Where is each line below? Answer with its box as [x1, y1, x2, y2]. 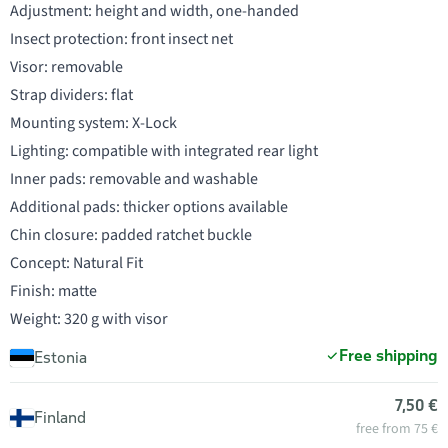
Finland [34, 407, 86, 427]
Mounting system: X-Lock [10, 112, 177, 134]
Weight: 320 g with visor [10, 308, 168, 330]
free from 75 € [356, 419, 438, 439]
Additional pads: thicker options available [10, 196, 288, 218]
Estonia [34, 347, 87, 367]
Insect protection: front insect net [10, 28, 233, 50]
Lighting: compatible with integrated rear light [10, 140, 318, 162]
